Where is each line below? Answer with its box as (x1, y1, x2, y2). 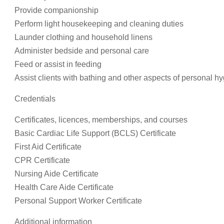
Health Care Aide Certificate (14, 183, 113, 191)
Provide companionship (14, 6, 98, 14)
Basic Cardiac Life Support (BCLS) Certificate (14, 129, 176, 137)
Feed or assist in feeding (14, 60, 101, 68)
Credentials (14, 94, 55, 103)
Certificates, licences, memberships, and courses (14, 115, 187, 124)
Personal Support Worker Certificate (14, 196, 142, 205)
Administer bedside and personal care (14, 46, 149, 55)
